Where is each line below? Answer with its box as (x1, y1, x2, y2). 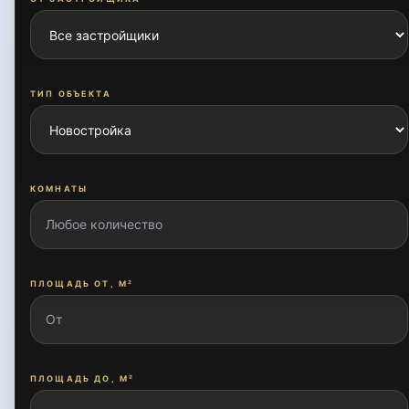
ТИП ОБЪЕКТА (30, 89, 111, 99)
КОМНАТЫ (30, 184, 89, 194)
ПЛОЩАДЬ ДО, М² (30, 373, 135, 383)
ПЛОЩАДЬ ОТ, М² (30, 278, 134, 288)
